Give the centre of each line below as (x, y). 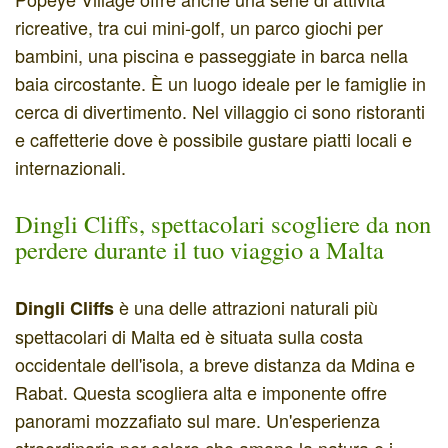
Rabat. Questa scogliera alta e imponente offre (201, 391)
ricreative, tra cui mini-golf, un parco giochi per (199, 26)
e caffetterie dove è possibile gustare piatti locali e (213, 138)
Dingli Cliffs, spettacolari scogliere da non (223, 223)
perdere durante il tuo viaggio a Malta (199, 249)
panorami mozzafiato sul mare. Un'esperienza (197, 419)
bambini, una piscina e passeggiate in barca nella (211, 54)
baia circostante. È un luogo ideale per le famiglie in (220, 82)
